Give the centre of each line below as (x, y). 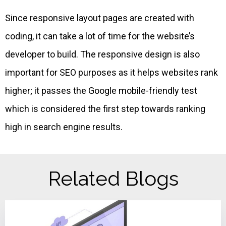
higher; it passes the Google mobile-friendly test (101, 91)
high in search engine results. (64, 127)
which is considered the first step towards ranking (105, 109)
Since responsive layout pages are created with (100, 18)
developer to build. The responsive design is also (102, 54)
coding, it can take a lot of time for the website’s (100, 36)
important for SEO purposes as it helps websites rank (111, 73)
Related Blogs (113, 179)
